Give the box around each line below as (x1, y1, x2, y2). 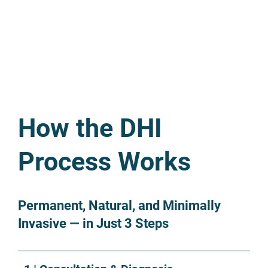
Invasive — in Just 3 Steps (18, 216, 169, 232)
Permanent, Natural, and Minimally (18, 198, 221, 214)
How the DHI (18, 113, 162, 144)
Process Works (18, 147, 191, 178)
